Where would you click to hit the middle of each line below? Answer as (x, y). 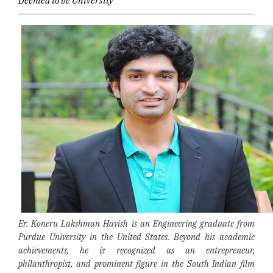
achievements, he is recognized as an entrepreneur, (136, 250)
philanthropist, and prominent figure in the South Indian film (136, 264)
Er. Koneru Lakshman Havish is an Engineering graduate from (136, 224)
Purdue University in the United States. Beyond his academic (136, 237)
